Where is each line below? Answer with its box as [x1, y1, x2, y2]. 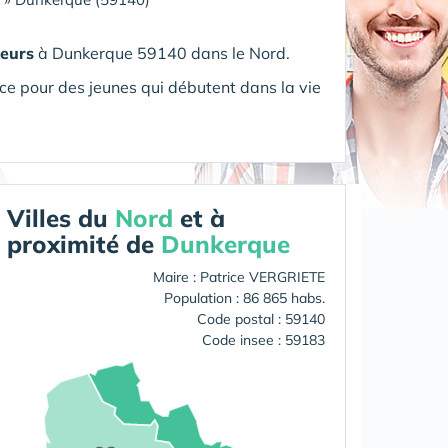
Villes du [7, 203, 115, 233]
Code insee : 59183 [202, 331, 325, 349]
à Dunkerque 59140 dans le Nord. [34, 43, 290, 63]
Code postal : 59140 [197, 310, 325, 328]
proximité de [7, 229, 161, 259]
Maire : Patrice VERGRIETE [153, 268, 325, 286]
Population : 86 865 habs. [164, 289, 325, 307]
